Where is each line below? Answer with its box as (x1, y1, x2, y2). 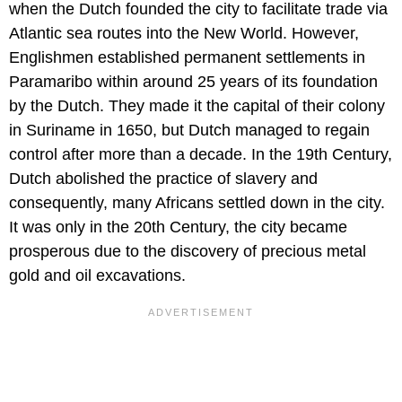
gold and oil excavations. (9, 267, 186, 285)
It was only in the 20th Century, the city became (9, 218, 347, 237)
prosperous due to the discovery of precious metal (9, 242, 366, 261)
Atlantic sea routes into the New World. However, (9, 24, 359, 43)
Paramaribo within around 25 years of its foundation (9, 73, 378, 92)
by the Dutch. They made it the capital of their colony (9, 97, 385, 116)
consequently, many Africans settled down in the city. (9, 194, 385, 213)
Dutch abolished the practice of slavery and (9, 170, 318, 188)
